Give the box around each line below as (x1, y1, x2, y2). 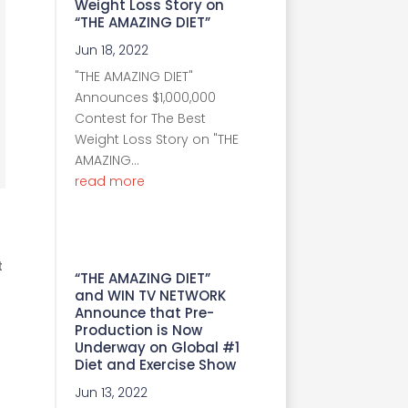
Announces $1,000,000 (75, 87, 216, 107)
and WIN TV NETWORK (75, 285, 226, 305)
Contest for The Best (75, 108, 206, 127)
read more (75, 171, 145, 190)
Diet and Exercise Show (75, 354, 236, 374)
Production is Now (75, 320, 202, 340)
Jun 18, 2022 (75, 40, 148, 59)
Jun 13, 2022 (75, 382, 148, 402)
